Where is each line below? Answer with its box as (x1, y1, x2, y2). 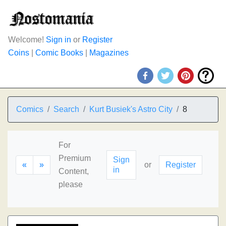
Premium (59, 154, 91, 162)
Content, (59, 167, 89, 176)
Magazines (89, 48, 129, 57)
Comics (16, 105, 43, 114)
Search (53, 105, 79, 114)
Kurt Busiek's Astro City (89, 105, 173, 114)
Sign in (46, 35, 71, 44)
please (59, 180, 83, 189)
